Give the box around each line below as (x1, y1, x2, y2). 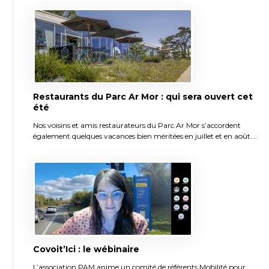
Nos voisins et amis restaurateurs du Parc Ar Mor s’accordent (33, 120, 241, 130)
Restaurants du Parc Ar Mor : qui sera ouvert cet (33, 91, 253, 102)
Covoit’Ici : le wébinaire (33, 243, 139, 255)
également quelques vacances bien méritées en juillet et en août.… (33, 131, 257, 141)
